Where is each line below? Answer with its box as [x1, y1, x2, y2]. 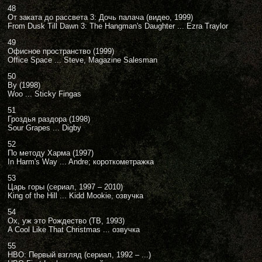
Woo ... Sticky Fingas [8, 89, 81, 98]
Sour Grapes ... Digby [8, 123, 81, 132]
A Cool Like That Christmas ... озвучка [8, 225, 140, 234]
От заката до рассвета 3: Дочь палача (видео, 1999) [8, 13, 193, 22]
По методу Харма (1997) [8, 149, 94, 157]
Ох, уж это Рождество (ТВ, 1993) [8, 216, 125, 225]
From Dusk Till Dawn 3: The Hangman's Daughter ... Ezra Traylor [8, 22, 228, 30]
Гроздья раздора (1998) [8, 115, 90, 123]
